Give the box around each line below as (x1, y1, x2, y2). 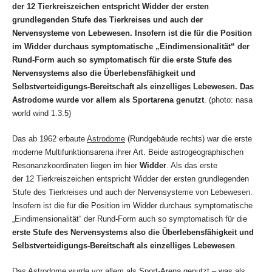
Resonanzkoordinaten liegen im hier (12, 160, 140, 170)
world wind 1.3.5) (12, 108, 71, 118)
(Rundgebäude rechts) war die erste (125, 134, 252, 143)
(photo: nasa (209, 95, 253, 104)
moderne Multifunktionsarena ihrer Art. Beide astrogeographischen (12, 147, 243, 157)
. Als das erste (166, 160, 217, 170)
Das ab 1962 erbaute (12, 134, 87, 143)
